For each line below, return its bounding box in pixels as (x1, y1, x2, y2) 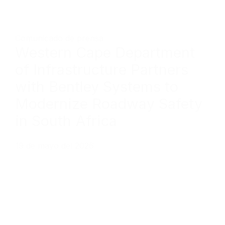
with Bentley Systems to (15, 77, 178, 95)
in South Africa (15, 111, 117, 130)
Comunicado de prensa (15, 33, 103, 43)
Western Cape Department (15, 43, 195, 61)
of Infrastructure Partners (15, 60, 188, 78)
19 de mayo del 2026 (15, 140, 94, 151)
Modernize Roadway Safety (15, 94, 202, 113)
